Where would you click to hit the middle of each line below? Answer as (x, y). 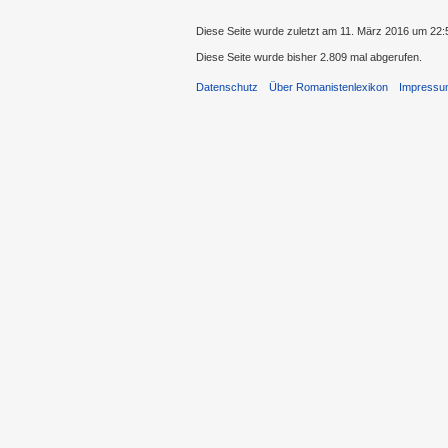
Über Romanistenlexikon (329, 87)
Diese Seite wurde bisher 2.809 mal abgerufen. (309, 57)
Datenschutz (227, 87)
